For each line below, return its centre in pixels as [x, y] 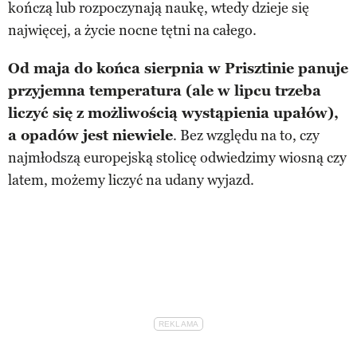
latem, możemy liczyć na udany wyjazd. [131, 180]
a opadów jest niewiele [90, 135]
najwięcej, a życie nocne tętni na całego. [132, 30]
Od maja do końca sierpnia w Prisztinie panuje [178, 68]
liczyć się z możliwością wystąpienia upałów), [173, 113]
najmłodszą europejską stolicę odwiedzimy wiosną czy [177, 157]
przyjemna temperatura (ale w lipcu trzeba [165, 90]
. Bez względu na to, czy [246, 135]
